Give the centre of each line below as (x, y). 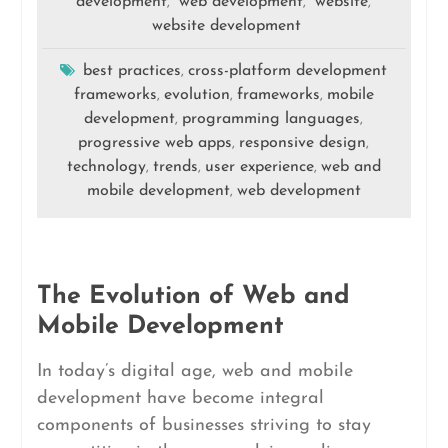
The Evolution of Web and (193, 296)
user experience (259, 167)
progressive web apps (155, 143)
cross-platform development (288, 71)
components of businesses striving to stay (203, 425)
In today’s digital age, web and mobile (194, 371)
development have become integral (180, 398)
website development (226, 26)
